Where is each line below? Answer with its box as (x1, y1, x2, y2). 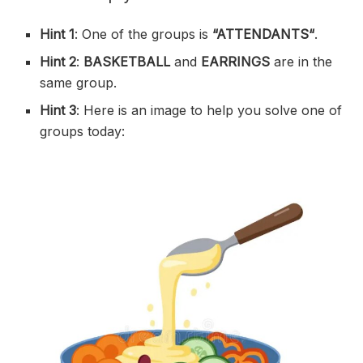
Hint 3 (40, 102, 77, 119)
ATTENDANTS (216, 26, 310, 43)
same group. (40, 75, 117, 92)
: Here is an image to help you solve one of (76, 102, 343, 119)
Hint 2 (40, 53, 77, 70)
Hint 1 (40, 26, 75, 43)
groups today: (40, 123, 126, 140)
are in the (274, 53, 333, 70)
